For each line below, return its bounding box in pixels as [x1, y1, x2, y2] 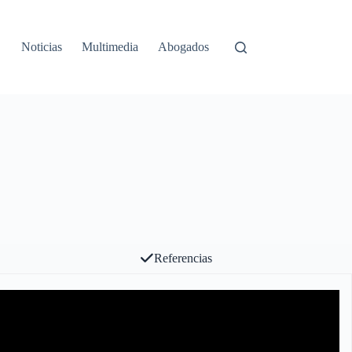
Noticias [21, 40, 63, 53]
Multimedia [82, 40, 139, 53]
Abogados [158, 40, 210, 53]
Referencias [154, 251, 212, 266]
